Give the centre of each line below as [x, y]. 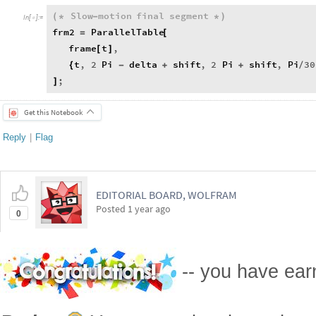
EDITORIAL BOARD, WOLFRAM [166, 195]
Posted [112, 209]
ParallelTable [127, 32]
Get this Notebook [53, 113]
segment [189, 16]
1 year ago [149, 209]
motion [115, 16]
